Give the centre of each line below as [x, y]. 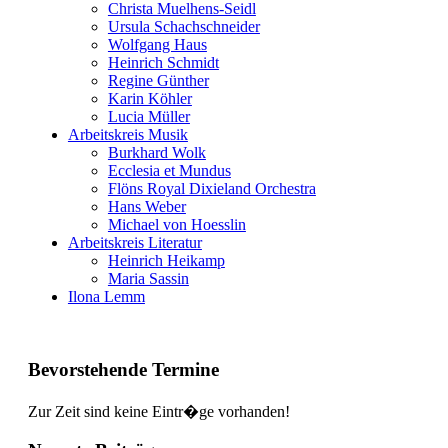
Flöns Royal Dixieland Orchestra [211, 189]
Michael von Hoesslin [176, 225]
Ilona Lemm [106, 297]
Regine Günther [158, 81]
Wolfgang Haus [157, 45]
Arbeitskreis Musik [127, 135]
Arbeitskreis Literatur [134, 243]
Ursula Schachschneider [183, 27]
